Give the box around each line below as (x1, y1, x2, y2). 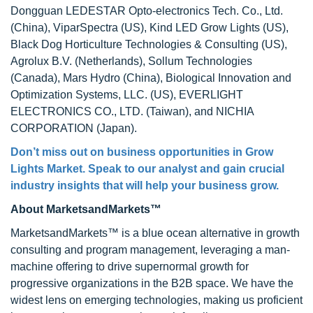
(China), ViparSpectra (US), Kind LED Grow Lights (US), (10, 22, 289, 34)
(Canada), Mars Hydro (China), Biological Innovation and (10, 72, 291, 84)
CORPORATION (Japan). (10, 122, 137, 134)
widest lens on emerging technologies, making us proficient (10, 294, 303, 306)
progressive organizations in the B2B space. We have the (10, 277, 293, 289)
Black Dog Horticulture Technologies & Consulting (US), (10, 38, 287, 50)
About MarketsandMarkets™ (10, 203, 161, 215)
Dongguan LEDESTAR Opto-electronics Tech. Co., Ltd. (10, 5, 283, 17)
